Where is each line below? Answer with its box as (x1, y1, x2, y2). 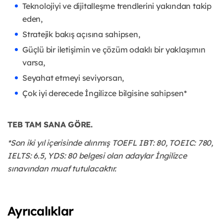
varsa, (22, 57, 45, 67)
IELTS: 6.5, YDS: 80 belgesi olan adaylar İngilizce (7, 150, 187, 161)
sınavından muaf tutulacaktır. (7, 163, 116, 173)
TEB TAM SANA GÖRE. (7, 119, 93, 129)
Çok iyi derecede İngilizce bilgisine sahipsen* (22, 88, 187, 98)
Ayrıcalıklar (7, 203, 73, 219)
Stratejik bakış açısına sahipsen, (22, 29, 140, 39)
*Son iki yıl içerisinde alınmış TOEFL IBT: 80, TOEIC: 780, (7, 137, 213, 148)
